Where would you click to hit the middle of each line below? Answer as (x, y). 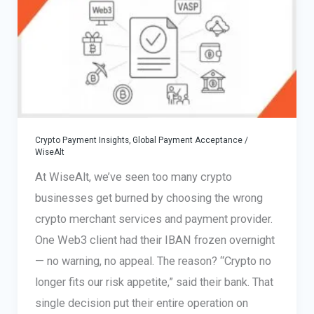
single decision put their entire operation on (141, 303)
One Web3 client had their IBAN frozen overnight (155, 240)
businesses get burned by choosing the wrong (149, 198)
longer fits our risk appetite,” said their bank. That (154, 282)
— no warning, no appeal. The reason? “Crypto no (153, 261)
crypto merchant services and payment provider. (153, 219)
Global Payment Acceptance (187, 141)
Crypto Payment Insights (82, 141)
